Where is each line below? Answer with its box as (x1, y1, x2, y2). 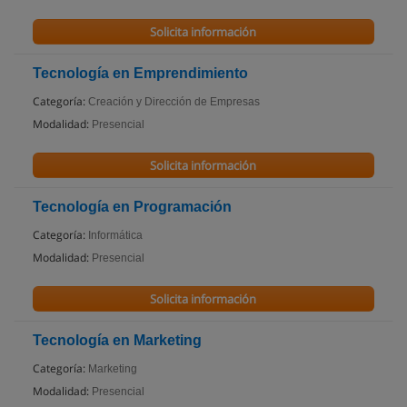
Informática (88, 229, 143, 242)
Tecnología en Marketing (33, 333, 202, 348)
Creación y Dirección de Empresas (88, 95, 260, 108)
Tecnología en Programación (33, 199, 232, 214)
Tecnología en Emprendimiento (33, 65, 248, 81)
